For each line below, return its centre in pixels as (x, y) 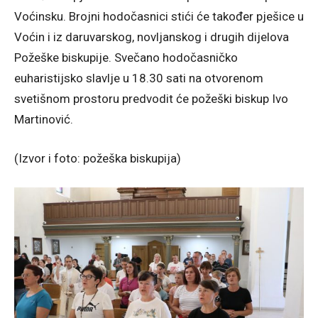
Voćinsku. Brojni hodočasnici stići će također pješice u (159, 16)
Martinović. (44, 119)
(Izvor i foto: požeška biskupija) (98, 158)
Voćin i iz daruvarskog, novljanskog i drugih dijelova (152, 37)
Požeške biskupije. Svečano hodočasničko (126, 57)
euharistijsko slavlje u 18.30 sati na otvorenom (139, 78)
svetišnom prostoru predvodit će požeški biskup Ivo (151, 98)
